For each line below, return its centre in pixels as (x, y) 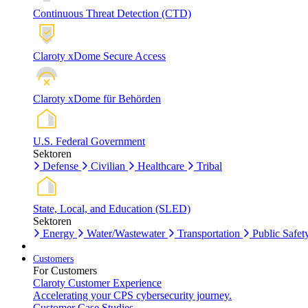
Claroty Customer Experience (97, 283)
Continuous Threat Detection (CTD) (112, 13)
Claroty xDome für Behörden (97, 98)
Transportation (209, 233)
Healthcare (161, 166)
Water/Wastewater (126, 233)
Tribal (209, 166)
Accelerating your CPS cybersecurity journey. (132, 295)
